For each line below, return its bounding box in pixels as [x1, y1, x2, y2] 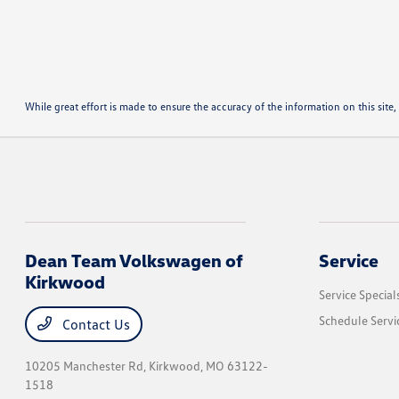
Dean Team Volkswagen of [25, 249, 244, 272]
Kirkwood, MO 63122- [149, 358, 269, 374]
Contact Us [59, 315, 131, 334]
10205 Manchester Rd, [25, 358, 150, 374]
